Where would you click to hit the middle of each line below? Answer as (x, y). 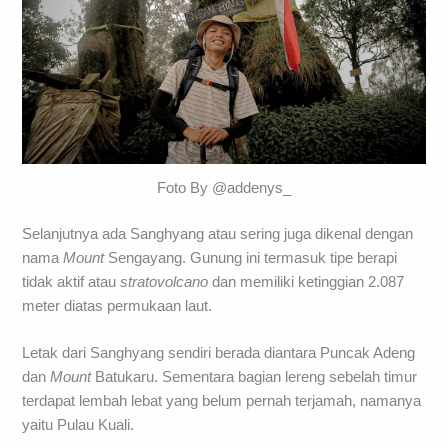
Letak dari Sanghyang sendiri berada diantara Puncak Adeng (219, 352)
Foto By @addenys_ (224, 187)
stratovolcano (164, 281)
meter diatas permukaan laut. (117, 305)
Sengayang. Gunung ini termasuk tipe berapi (251, 257)
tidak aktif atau (71, 281)
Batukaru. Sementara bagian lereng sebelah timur (254, 376)
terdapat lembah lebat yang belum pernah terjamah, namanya (222, 400)
